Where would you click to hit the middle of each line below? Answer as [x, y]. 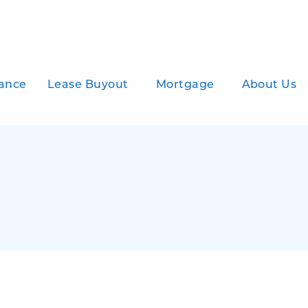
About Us [269, 85]
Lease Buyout [88, 85]
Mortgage [185, 85]
